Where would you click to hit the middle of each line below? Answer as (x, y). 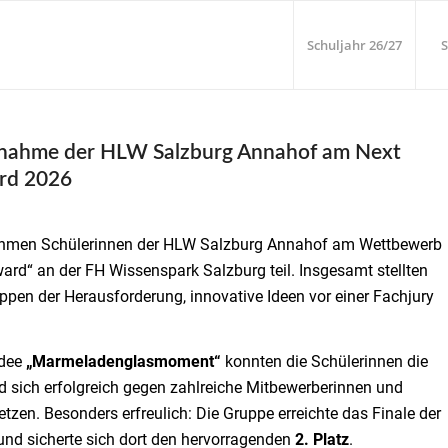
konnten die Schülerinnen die (324, 362)
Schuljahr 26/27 (355, 45)
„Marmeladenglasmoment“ (123, 362)
